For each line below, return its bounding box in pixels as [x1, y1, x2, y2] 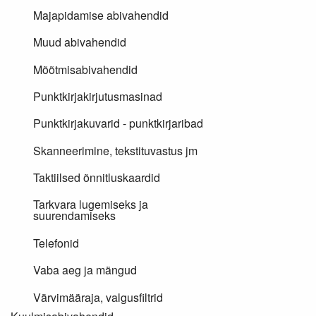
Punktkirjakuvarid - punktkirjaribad [33, 115, 203, 132]
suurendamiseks [33, 207, 116, 224]
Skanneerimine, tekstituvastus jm [33, 142, 197, 159]
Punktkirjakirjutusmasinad [33, 87, 162, 104]
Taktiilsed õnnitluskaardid [33, 169, 160, 186]
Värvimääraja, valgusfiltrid [33, 288, 163, 305]
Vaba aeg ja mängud [33, 262, 137, 279]
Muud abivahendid [33, 34, 126, 51]
